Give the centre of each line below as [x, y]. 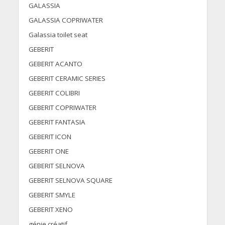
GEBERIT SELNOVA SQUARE [70, 181]
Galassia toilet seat [58, 35]
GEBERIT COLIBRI [54, 93]
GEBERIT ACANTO [55, 64]
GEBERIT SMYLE [52, 195]
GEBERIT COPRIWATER [62, 108]
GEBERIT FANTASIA [57, 122]
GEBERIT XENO [50, 210]
